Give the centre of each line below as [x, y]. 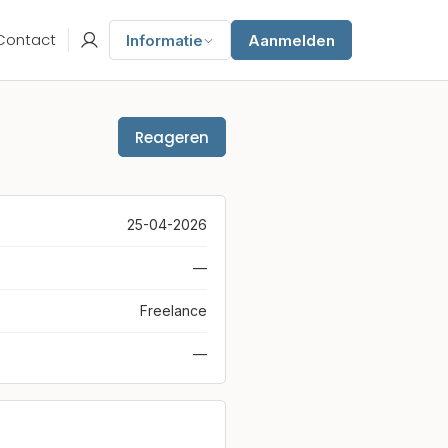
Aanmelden [291, 40]
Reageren [172, 137]
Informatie [164, 40]
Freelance [173, 310]
